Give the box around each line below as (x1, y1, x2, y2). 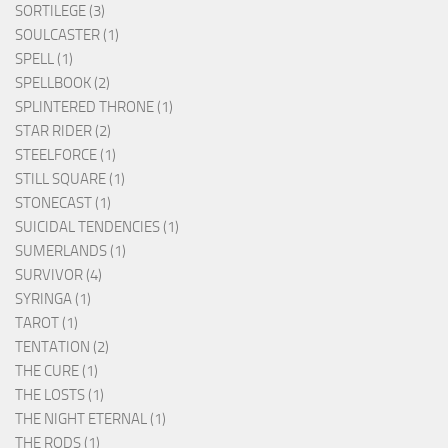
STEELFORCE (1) (15, 145, 116, 164)
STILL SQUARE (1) (15, 169, 125, 188)
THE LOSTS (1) (15, 385, 104, 404)
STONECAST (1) (15, 193, 111, 212)
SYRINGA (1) (15, 289, 91, 308)
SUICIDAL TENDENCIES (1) (15, 217, 179, 236)
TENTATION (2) (15, 337, 109, 356)
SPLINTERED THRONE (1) (15, 97, 173, 116)
